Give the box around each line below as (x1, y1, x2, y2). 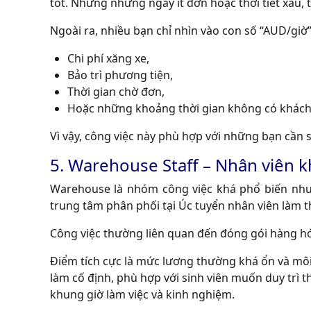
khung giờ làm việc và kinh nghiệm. (49, 286, 235, 302)
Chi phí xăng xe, (67, 50, 149, 66)
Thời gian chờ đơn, (67, 83, 165, 99)
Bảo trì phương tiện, (67, 67, 173, 83)
